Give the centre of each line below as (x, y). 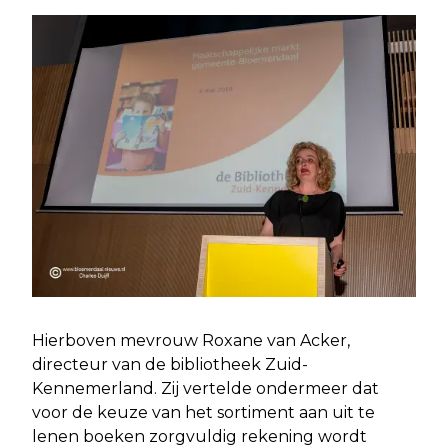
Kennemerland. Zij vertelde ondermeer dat (205, 389)
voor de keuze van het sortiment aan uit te (203, 413)
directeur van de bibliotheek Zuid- (170, 365)
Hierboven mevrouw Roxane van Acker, (191, 341)
